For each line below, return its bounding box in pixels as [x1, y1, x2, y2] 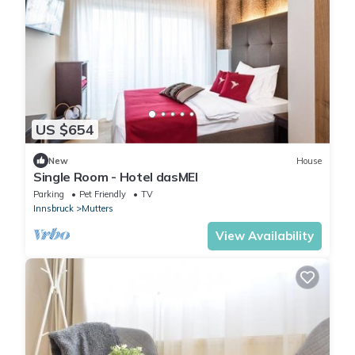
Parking [33, 189, 64, 200]
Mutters [82, 203, 113, 215]
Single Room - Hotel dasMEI [33, 169, 198, 185]
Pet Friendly [79, 189, 126, 200]
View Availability [216, 228, 314, 244]
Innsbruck [33, 203, 74, 215]
